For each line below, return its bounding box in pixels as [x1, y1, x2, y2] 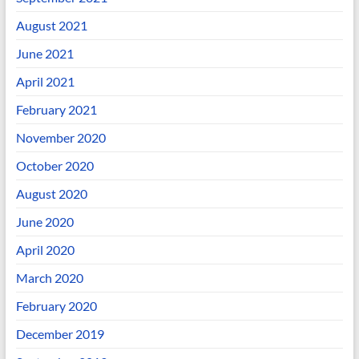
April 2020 [15, 241, 75, 257]
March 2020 [15, 269, 83, 285]
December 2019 [15, 325, 104, 341]
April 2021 [15, 73, 75, 89]
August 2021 [15, 17, 87, 33]
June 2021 [15, 45, 74, 61]
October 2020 [15, 157, 94, 173]
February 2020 [15, 297, 97, 313]
